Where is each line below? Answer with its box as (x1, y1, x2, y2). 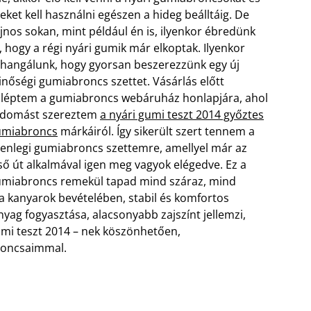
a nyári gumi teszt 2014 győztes (100, 107, 264, 122)
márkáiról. (58, 124, 114, 139)
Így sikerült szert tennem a (114, 124, 255, 139)
